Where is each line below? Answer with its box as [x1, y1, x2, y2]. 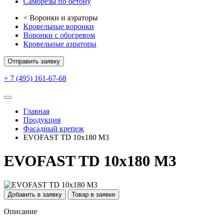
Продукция [23, 116, 61, 124]
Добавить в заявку [8, 190, 62, 198]
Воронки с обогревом [23, 31, 95, 39]
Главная [23, 107, 49, 115]
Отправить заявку [41, 58, 60, 65]
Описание [4, 207, 37, 216]
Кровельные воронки [23, 22, 94, 31]
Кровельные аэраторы [23, 40, 96, 48]
